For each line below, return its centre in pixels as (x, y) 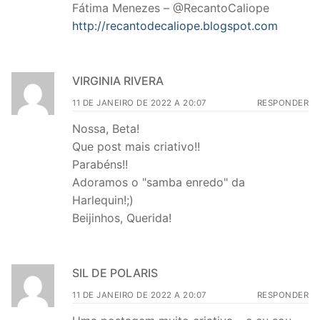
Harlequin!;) (103, 200)
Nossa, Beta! (106, 128)
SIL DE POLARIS (115, 272)
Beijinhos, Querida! (122, 217)
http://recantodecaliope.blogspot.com (175, 26)
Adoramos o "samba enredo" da (159, 182)
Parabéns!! (100, 164)
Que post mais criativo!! (136, 146)
